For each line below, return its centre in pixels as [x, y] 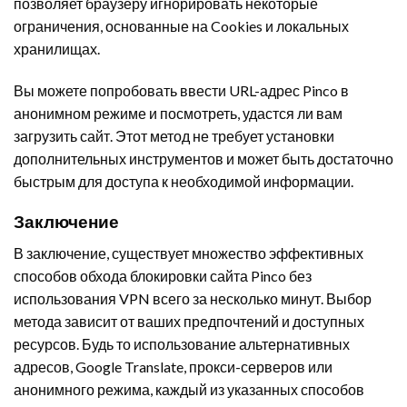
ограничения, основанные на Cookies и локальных [181, 25]
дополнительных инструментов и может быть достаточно [203, 158]
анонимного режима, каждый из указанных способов [189, 389]
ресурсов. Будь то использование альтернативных [182, 343]
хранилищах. [57, 48]
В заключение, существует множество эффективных [189, 253]
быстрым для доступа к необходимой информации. [184, 181]
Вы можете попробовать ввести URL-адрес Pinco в [181, 90]
